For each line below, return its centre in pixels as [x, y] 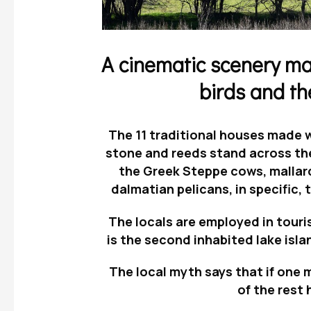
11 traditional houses [200, 135]
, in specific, [267, 189]
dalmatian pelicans [170, 189]
